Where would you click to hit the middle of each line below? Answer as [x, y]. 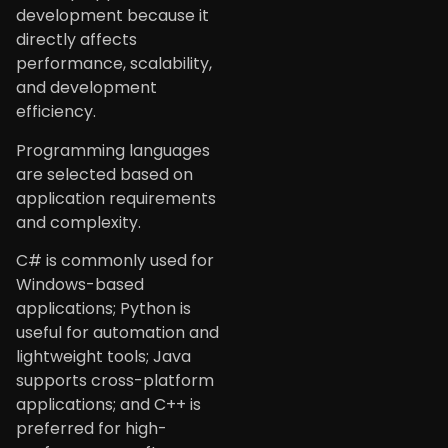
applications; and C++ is [108, 405]
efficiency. [56, 112]
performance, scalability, [114, 64]
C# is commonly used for [115, 261]
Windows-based [80, 285]
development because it [112, 16]
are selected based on [104, 174]
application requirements [116, 198]
